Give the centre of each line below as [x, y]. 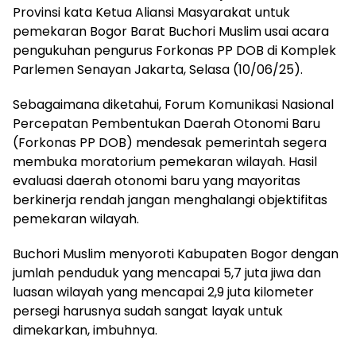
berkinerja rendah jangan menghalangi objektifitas [170, 200]
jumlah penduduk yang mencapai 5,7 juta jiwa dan [167, 273]
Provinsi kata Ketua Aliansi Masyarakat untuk [151, 12]
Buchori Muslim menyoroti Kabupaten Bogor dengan [176, 254]
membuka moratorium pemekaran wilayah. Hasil [165, 162]
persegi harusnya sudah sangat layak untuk [148, 311]
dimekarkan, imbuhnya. [85, 330]
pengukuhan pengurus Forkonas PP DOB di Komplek [174, 50]
